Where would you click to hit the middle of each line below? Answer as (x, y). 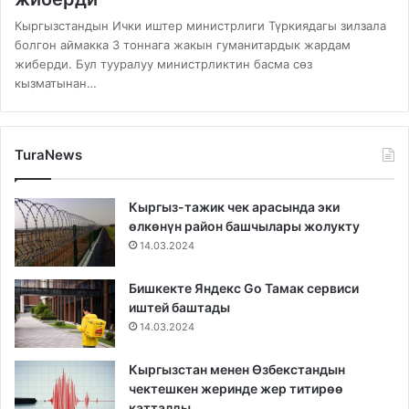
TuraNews (48, 155)
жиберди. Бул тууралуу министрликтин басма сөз (163, 64)
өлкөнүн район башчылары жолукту (244, 226)
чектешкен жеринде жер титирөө (236, 389)
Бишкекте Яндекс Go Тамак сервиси (244, 288)
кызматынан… (56, 84)
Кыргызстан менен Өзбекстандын (237, 370)
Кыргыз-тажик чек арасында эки (234, 207)
